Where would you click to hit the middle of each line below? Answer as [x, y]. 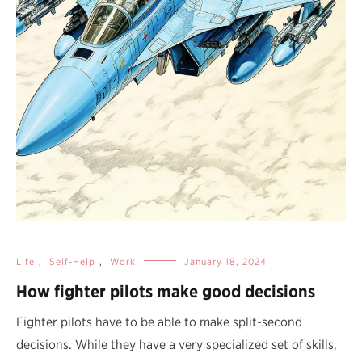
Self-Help [72, 261]
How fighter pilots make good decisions [166, 291]
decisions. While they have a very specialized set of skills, [177, 344]
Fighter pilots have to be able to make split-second [159, 322]
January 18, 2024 [225, 261]
